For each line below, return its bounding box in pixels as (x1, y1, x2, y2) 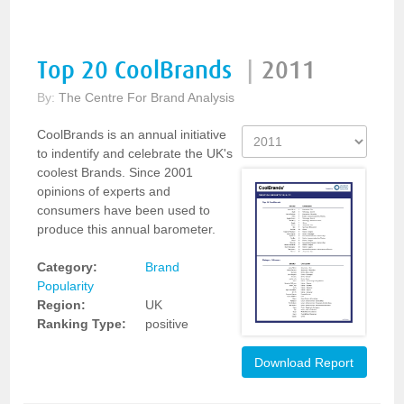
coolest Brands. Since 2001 (37, 165, 194, 179)
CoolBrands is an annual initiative (37, 127, 227, 142)
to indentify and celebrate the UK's (37, 146, 234, 161)
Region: (37, 298, 87, 312)
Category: (37, 260, 98, 274)
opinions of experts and (37, 184, 171, 198)
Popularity (37, 279, 95, 293)
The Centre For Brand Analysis (59, 90, 235, 105)
